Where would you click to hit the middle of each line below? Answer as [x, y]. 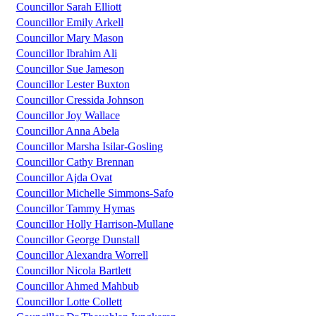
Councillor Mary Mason [69, 38]
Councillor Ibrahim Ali [66, 54]
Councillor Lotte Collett [69, 302]
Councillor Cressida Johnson [80, 100]
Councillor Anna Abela [67, 131]
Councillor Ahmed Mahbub [77, 286]
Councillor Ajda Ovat [64, 178]
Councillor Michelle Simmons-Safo [95, 193]
